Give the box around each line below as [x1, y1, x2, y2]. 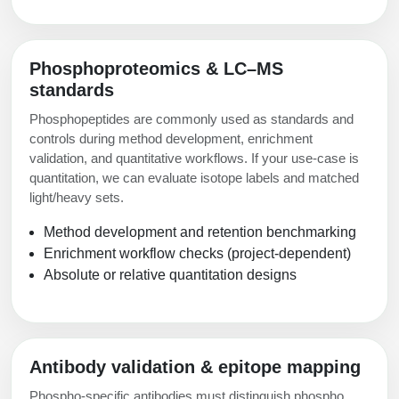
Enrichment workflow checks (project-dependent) [44, 246, 351, 262]
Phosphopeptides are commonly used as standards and [29, 111, 354, 127]
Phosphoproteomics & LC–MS [29, 59, 283, 79]
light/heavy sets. [29, 190, 124, 206]
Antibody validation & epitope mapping [29, 357, 361, 378]
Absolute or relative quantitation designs [44, 267, 297, 283]
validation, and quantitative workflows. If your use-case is [29, 151, 359, 167]
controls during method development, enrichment [29, 131, 313, 147]
